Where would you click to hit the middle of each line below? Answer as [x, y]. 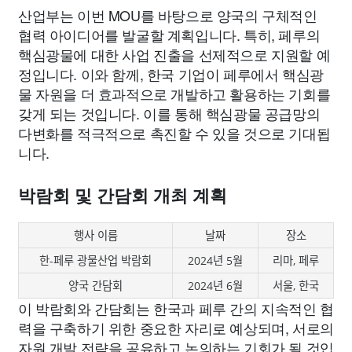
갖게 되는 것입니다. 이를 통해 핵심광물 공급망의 [169, 113]
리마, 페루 [296, 260]
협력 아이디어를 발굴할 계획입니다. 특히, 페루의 [169, 35]
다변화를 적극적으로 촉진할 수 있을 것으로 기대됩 [174, 133]
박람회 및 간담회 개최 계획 [123, 196]
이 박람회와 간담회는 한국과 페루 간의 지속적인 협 [176, 308]
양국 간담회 [95, 286]
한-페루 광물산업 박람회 [95, 260]
